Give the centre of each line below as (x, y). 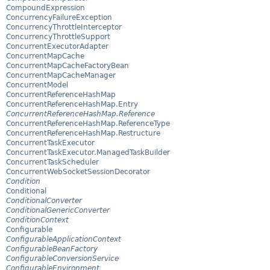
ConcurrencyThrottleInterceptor (64, 27)
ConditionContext (37, 220)
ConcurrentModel (37, 85)
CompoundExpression (46, 8)
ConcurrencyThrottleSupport (58, 37)
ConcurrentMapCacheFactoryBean (67, 66)
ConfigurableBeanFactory (52, 249)
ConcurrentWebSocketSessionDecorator (78, 172)
